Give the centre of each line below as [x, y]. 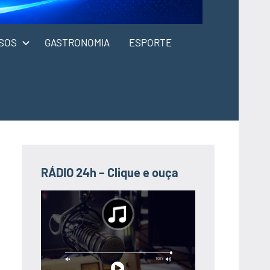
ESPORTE [150, 42]
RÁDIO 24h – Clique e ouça [110, 172]
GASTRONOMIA [77, 42]
